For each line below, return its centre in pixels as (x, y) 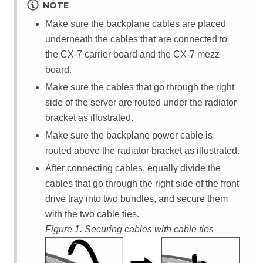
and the (155, 54)
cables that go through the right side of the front (142, 183)
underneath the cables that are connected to (136, 39)
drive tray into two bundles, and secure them (136, 198)
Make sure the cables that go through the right (140, 87)
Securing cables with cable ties (149, 229)
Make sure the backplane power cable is (129, 135)
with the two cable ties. (92, 214)
